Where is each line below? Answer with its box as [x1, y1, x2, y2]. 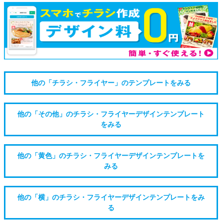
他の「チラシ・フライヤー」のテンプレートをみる [31, 79, 191, 87]
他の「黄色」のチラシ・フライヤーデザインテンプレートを [17, 152, 205, 160]
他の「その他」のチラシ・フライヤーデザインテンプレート [17, 110, 205, 118]
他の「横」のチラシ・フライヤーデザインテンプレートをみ [17, 193, 205, 201]
